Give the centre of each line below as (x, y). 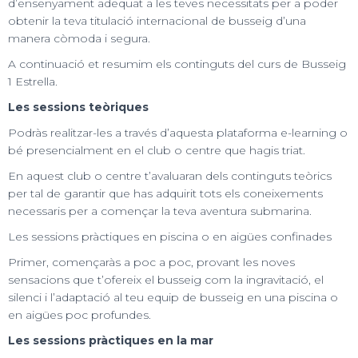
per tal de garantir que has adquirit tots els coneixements (165, 193)
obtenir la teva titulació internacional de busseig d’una (157, 20)
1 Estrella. (33, 81)
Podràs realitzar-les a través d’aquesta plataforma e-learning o (178, 132)
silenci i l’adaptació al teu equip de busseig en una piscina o (173, 297)
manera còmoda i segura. (79, 38)
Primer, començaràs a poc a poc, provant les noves (151, 262)
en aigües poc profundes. (80, 314)
